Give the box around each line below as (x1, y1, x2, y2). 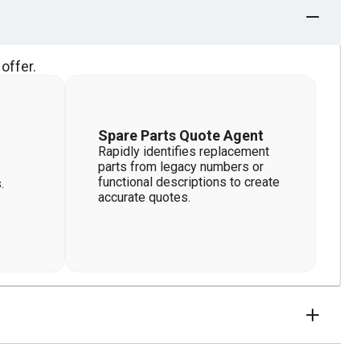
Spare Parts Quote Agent (98, 127, 264, 144)
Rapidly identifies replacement (98, 144, 269, 159)
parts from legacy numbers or (98, 159, 264, 174)
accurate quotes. (98, 190, 190, 205)
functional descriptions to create (98, 174, 280, 190)
